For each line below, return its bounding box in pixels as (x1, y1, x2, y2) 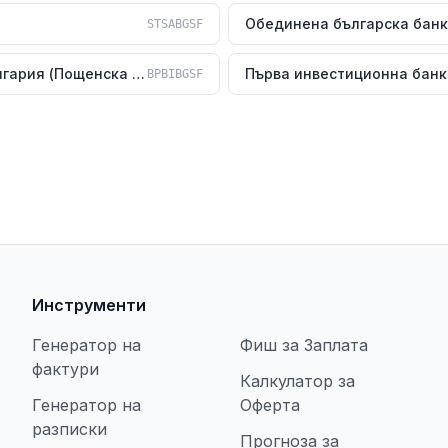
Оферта (240, 395, 300, 415)
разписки (32, 419, 107, 439)
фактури (32, 359, 99, 379)
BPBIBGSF (147, 67, 203, 81)
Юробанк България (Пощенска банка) (132, 65, 145, 82)
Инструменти (32, 295, 146, 315)
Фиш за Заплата (240, 335, 368, 355)
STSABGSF (147, 17, 203, 31)
